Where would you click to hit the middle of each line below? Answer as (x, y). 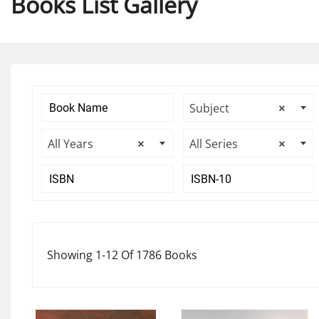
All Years (70, 144)
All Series (213, 144)
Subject (209, 108)
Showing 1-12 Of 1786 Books (122, 255)
